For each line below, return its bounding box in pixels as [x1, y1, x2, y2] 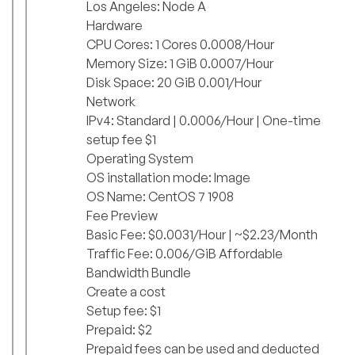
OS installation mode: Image [86, 170, 250, 186]
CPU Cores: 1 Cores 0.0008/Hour [86, 36, 274, 53]
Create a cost [86, 284, 166, 300]
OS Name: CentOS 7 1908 [86, 189, 234, 205]
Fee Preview [86, 208, 158, 224]
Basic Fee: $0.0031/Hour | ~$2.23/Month [86, 227, 318, 243]
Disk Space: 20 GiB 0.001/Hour [86, 74, 261, 91]
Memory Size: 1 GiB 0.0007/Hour [86, 55, 273, 72]
